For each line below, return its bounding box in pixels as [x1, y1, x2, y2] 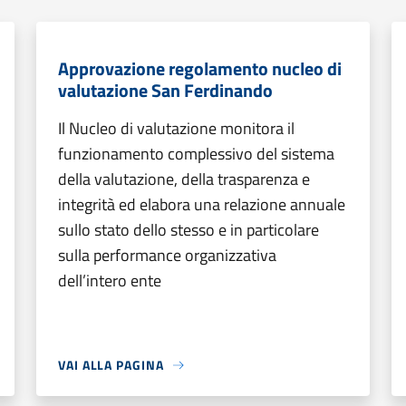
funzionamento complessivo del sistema [58, 141, 334, 166]
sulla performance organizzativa [58, 243, 276, 267]
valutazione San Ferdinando [58, 76, 273, 104]
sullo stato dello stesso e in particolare [58, 217, 319, 242]
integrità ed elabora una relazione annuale [58, 192, 345, 217]
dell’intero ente [58, 268, 161, 293]
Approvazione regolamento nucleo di [58, 54, 342, 82]
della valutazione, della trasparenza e [58, 167, 310, 191]
